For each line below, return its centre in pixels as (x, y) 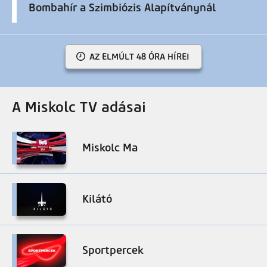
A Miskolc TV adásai (79, 107)
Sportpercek (113, 250)
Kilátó (97, 199)
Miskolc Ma (110, 148)
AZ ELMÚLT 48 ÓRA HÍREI (139, 56)
